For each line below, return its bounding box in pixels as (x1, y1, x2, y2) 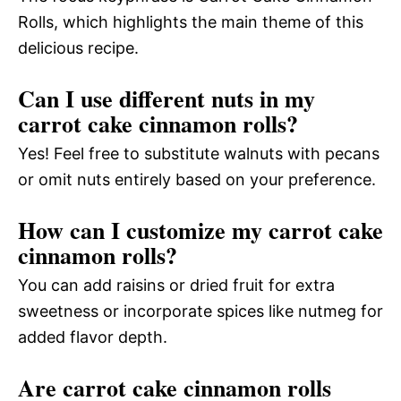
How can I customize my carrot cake (18, 213, 383, 248)
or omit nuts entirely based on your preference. (18, 170, 376, 190)
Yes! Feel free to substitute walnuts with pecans (18, 144, 380, 164)
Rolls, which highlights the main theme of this (18, 13, 363, 32)
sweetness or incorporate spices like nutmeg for (18, 302, 383, 321)
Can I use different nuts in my (18, 81, 315, 116)
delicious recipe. (18, 38, 139, 58)
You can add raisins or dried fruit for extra (18, 276, 335, 295)
